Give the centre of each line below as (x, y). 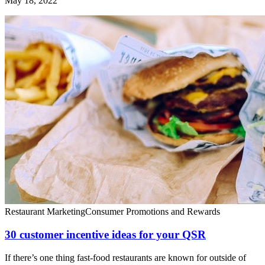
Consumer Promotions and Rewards (153, 212)
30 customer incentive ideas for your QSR (105, 235)
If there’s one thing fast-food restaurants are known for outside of (125, 257)
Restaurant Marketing (45, 212)
